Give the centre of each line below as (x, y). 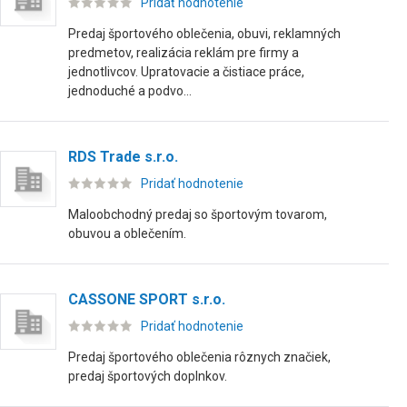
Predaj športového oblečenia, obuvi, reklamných (204, 34)
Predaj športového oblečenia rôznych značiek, (199, 357)
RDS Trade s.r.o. (123, 157)
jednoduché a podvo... (130, 91)
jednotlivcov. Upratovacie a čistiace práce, (186, 72)
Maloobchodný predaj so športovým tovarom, (198, 214)
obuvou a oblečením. (127, 233)
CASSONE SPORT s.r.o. (147, 299)
